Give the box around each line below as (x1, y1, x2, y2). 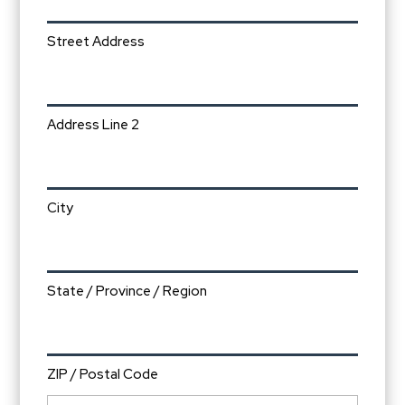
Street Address (47, 33, 146, 52)
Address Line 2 (47, 116, 140, 135)
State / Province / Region (47, 282, 208, 301)
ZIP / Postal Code (47, 365, 159, 384)
